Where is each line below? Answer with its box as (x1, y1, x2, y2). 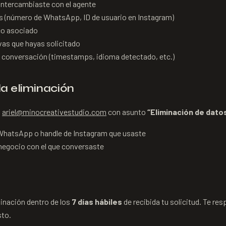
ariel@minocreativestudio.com (2, 107, 106, 117)
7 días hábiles (72, 197, 122, 206)
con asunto (108, 107, 147, 117)
